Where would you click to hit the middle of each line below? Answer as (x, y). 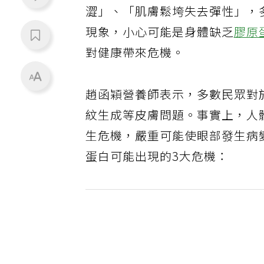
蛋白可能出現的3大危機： (158, 159)
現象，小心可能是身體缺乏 (160, 34)
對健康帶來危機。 (136, 55)
